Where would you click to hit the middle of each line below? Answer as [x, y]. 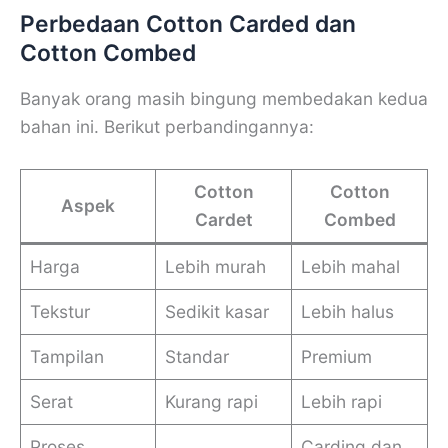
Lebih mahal [350, 266]
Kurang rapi [211, 401]
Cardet [223, 219]
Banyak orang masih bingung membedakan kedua [224, 99]
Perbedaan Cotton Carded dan [188, 24]
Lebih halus [347, 311]
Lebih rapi [341, 401]
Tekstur [59, 311]
